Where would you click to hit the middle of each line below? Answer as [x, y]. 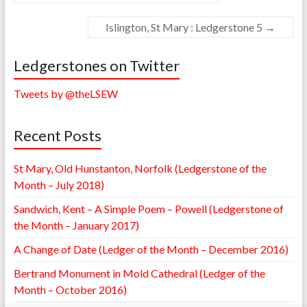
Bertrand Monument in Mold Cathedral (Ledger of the [139, 273]
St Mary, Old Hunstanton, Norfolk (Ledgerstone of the [140, 168]
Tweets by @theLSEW [65, 93]
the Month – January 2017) [76, 225]
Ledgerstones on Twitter [96, 65]
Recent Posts [57, 135]
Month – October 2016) [70, 289]
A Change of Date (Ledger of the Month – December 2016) [151, 249]
